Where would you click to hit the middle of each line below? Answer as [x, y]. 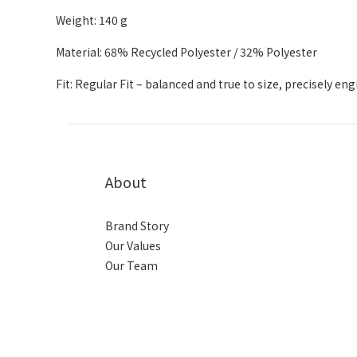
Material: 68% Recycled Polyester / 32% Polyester [186, 52]
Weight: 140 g [92, 20]
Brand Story [137, 226]
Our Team [131, 265]
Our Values [133, 245]
